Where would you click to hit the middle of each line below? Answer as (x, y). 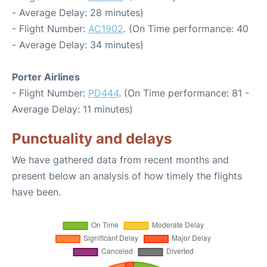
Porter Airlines (46, 77)
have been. (36, 192)
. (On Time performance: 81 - (184, 93)
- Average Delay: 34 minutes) (78, 45)
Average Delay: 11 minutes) (72, 109)
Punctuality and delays (92, 139)
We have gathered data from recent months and (120, 160)
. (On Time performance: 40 (186, 29)
